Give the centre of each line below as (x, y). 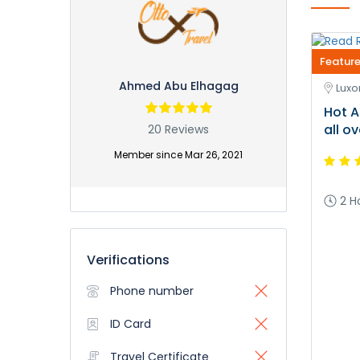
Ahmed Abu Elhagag (178, 86)
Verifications (128, 260)
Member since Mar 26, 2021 (178, 155)
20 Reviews (178, 129)
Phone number (152, 291)
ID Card (131, 324)
